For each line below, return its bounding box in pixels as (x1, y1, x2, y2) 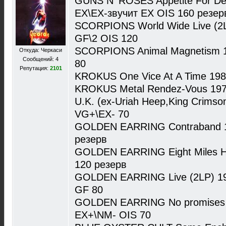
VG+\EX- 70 (75, 108, 129, 120)
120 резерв (75, 159, 127, 170)
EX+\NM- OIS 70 (75, 209, 151, 220)
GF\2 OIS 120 (75, 33, 138, 44)
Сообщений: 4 (23, 56, 59, 62)
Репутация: (19, 65, 50, 71)
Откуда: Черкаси (19, 47, 62, 53)
